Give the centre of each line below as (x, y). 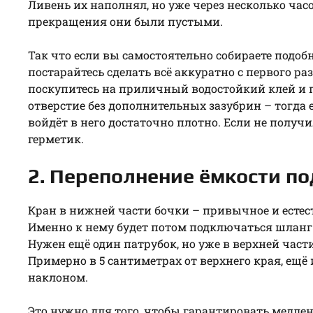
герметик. (56, 138)
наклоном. (58, 277)
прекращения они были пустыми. (125, 21)
